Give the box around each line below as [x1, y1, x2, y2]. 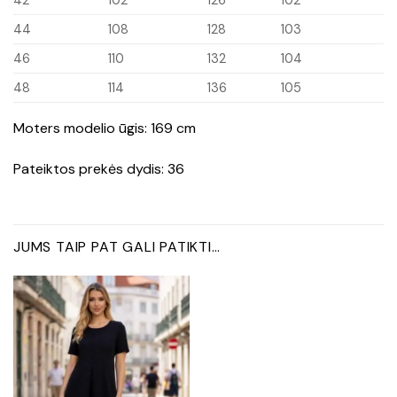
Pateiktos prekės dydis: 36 [13, 159, 184, 178]
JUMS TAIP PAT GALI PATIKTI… [13, 237, 221, 257]
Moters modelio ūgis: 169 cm [13, 118, 196, 137]
